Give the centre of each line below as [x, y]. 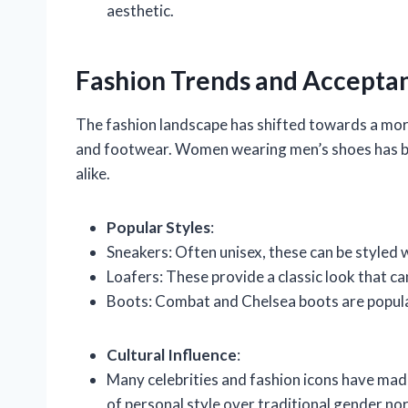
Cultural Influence [172, 354]
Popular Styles [158, 227]
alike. [93, 173]
